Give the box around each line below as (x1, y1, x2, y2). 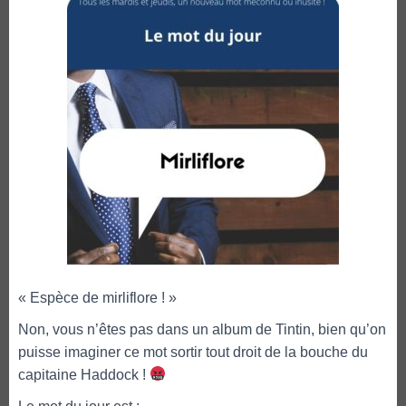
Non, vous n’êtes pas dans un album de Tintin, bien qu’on (18, 321, 386, 337)
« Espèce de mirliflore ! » (18, 289, 177, 305)
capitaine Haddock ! (18, 366, 150, 382)
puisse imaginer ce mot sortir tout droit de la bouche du (18, 343, 368, 360)
